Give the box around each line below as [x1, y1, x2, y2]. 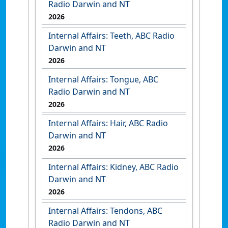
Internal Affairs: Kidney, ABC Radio [48, 161, 179, 173]
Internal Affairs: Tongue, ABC [48, 73, 158, 85]
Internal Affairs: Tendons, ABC [48, 205, 162, 216]
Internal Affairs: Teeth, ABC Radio [48, 30, 175, 41]
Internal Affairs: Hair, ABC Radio [48, 117, 168, 129]
